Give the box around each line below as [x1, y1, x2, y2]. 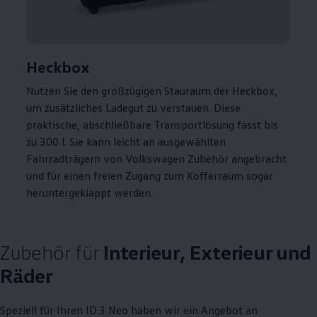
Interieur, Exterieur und [103, 240, 311, 265]
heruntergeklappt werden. [26, 185, 154, 200]
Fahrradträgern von [26, 151, 123, 166]
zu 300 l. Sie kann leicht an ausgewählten [26, 134, 226, 149]
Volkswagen [125, 151, 185, 166]
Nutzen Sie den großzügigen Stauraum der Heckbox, [26, 83, 278, 98]
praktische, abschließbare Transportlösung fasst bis [26, 117, 279, 132]
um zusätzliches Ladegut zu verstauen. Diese [26, 100, 241, 115]
